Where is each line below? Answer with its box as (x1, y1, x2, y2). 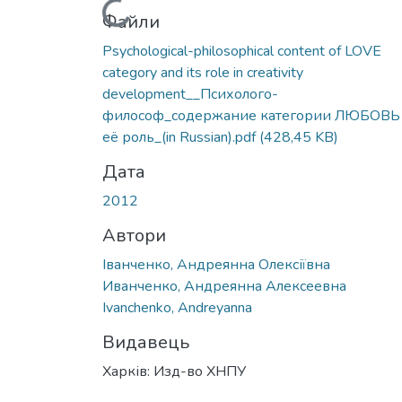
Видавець (102, 329, 189, 354)
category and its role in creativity (102, 62, 303, 83)
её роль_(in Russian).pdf (102, 127, 259, 147)
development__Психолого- (102, 83, 278, 104)
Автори (102, 223, 166, 248)
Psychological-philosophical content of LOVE (102, 40, 381, 61)
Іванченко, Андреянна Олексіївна (102, 254, 330, 275)
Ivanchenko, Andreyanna (102, 297, 252, 318)
